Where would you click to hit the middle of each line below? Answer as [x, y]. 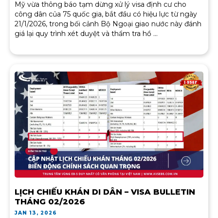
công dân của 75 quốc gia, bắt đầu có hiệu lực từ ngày [106, 14]
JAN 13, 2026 [36, 213]
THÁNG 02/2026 [50, 201]
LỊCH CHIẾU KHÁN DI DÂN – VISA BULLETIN [105, 192]
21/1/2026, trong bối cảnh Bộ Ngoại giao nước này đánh [108, 24]
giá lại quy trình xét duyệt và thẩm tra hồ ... [86, 33]
